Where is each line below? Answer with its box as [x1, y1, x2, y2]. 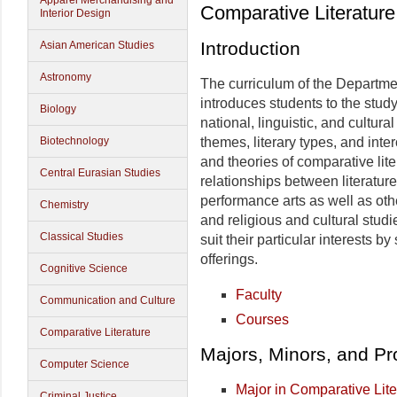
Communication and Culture [40, 294, 175, 307]
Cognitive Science [40, 262, 128, 275]
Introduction [200, 38, 300, 59]
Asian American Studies [40, 39, 154, 51]
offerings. [200, 252, 258, 267]
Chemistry [40, 198, 89, 211]
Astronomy [40, 71, 91, 83]
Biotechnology [40, 135, 109, 147]
